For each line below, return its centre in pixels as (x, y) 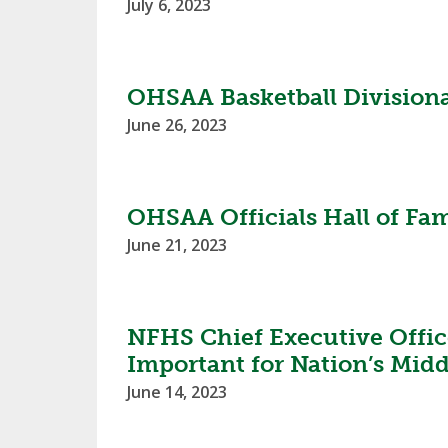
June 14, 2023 (177, 392)
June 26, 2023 (177, 125)
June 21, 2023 (177, 245)
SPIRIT (365, 37)
